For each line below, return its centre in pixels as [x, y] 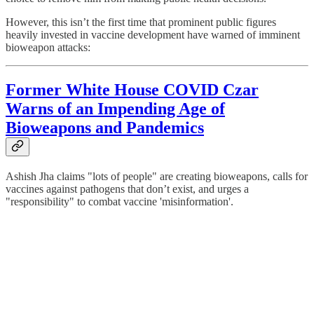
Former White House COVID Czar [132, 89]
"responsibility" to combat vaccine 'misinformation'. [120, 201]
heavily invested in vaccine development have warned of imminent [153, 34]
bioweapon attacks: [48, 47]
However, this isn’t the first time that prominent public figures [141, 22]
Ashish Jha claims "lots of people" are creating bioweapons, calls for [157, 176]
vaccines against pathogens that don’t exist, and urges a [127, 189]
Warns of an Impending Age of [115, 108]
